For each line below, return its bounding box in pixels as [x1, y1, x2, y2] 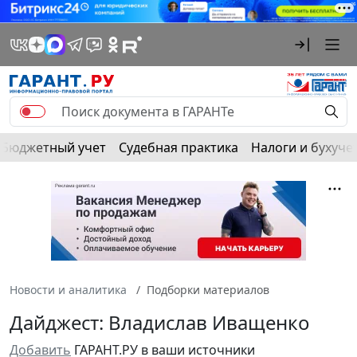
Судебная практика [119, 138, 238, 156]
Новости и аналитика [10, 281, 127, 297]
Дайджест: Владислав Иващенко [10, 308, 309, 335]
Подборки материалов [147, 281, 269, 297]
